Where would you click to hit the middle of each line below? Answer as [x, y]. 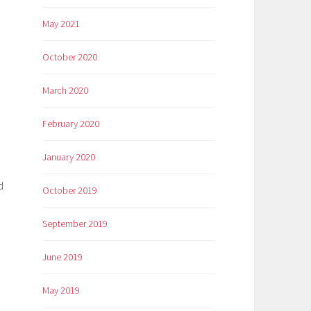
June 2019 [62, 257]
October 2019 [70, 190]
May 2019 [61, 290]
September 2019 [75, 223]
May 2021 [61, 24]
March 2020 [65, 91]
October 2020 [70, 57]
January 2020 [69, 157]
